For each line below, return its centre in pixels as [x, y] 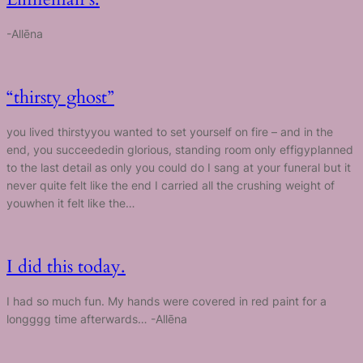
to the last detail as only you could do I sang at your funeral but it [179, 167]
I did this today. [66, 267]
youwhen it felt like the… [71, 203]
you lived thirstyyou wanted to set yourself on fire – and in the [170, 131]
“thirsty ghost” [60, 98]
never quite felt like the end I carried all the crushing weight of [171, 185]
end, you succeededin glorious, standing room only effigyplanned [180, 149]
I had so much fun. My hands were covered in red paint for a [167, 301]
